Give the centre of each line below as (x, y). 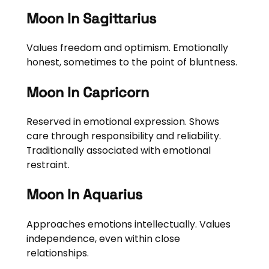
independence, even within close (103, 238)
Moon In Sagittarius (91, 18)
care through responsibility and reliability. (123, 136)
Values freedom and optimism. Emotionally (127, 48)
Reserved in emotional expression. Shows (122, 121)
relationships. (57, 253)
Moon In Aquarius (84, 195)
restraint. (48, 165)
